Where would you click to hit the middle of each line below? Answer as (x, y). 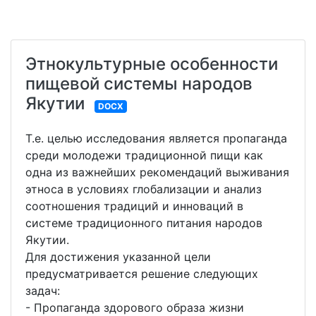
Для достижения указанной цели (118, 257)
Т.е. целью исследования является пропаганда (156, 139)
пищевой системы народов (139, 84)
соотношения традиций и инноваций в (134, 206)
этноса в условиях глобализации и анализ (144, 189)
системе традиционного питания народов (144, 223)
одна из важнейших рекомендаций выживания (157, 172)
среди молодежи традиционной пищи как (144, 156)
